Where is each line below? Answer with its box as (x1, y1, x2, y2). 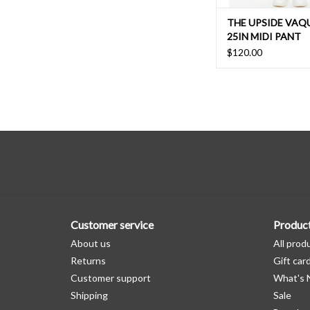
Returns (71, 255, 106, 267)
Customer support (71, 272, 151, 284)
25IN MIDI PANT (227, 30, 301, 43)
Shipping (71, 289, 108, 302)
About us (71, 237, 111, 250)
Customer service (71, 218, 154, 232)
